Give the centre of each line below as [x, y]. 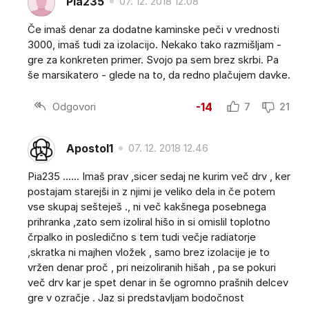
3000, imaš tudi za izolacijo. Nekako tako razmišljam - [154, 45]
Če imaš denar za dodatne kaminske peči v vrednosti [153, 30]
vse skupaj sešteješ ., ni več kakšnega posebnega [147, 207]
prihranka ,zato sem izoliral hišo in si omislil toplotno [149, 222]
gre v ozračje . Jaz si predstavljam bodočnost [136, 298]
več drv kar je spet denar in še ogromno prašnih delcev [158, 283]
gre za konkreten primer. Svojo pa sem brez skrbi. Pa [153, 60]
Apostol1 [90, 148]
